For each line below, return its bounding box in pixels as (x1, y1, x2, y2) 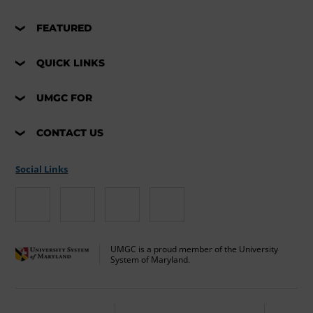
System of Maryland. (110, 254, 191, 266)
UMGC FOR (36, 92, 93, 105)
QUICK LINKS (36, 57, 105, 70)
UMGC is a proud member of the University (110, 243, 279, 256)
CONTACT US (36, 126, 104, 140)
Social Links (15, 163, 68, 176)
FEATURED (36, 22, 93, 35)
